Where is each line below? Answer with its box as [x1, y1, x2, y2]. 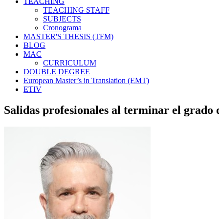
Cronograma [43, 23, 82, 32]
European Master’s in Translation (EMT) [23, 76, 149, 85]
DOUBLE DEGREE [23, 67, 90, 76]
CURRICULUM [43, 59, 96, 67]
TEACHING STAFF [43, 6, 109, 14]
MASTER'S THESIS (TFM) [23, 32, 113, 41]
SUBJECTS [43, 15, 81, 23]
